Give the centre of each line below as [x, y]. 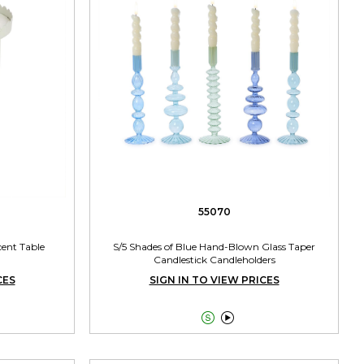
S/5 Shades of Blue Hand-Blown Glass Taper [214, 246]
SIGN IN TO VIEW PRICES [214, 279]
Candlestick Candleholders [214, 259]
